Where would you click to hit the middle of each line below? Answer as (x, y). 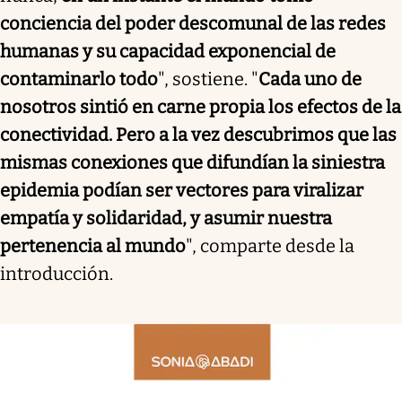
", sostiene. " (208, 79)
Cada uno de (310, 79)
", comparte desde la (270, 245)
